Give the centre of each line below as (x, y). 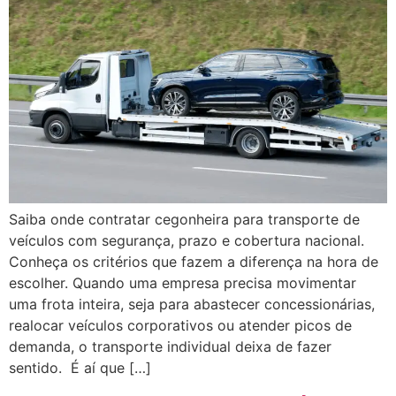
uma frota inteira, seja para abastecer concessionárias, (192, 304)
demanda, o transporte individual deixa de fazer (170, 346)
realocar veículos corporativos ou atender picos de (180, 325)
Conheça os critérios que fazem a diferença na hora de (194, 261)
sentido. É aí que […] (80, 367)
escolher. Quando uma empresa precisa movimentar (183, 282)
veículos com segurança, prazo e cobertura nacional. (187, 240)
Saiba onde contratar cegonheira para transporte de (184, 219)
